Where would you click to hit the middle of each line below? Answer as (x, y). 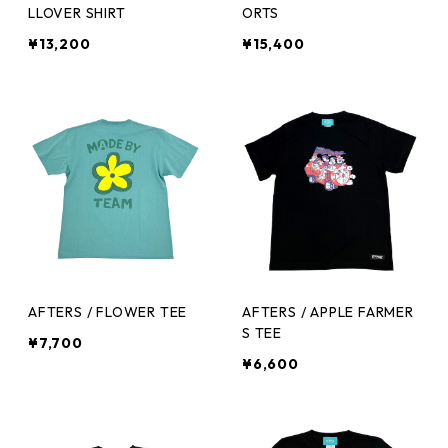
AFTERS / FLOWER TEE (108, 312)
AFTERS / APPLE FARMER (328, 312)
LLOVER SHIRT (77, 13)
